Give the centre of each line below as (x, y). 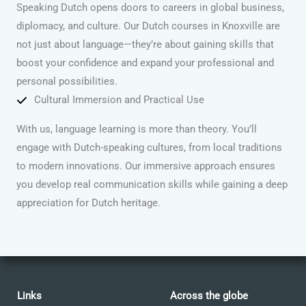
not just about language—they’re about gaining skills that (145, 45)
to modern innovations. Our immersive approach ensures (146, 166)
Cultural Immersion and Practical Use (119, 100)
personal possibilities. (67, 82)
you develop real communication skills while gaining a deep (152, 185)
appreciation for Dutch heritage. (88, 203)
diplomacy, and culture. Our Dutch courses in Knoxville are (148, 26)
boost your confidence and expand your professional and (145, 63)
